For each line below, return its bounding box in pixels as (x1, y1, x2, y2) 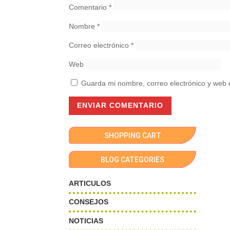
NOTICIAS (69, 217, 104, 225)
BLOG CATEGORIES (101, 155, 165, 164)
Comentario (69, 3, 109, 12)
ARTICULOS (69, 179, 111, 187)
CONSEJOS (69, 198, 109, 206)
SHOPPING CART (104, 131, 161, 140)
